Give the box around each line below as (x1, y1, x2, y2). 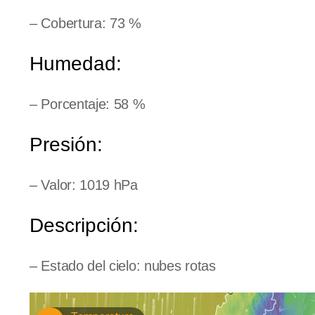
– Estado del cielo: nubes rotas (30, 257, 216, 274)
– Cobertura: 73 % (30, 15, 141, 31)
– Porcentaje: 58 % (30, 96, 146, 112)
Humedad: (30, 52, 122, 75)
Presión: (30, 133, 103, 155)
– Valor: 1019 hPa (30, 176, 138, 193)
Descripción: (30, 214, 139, 236)
